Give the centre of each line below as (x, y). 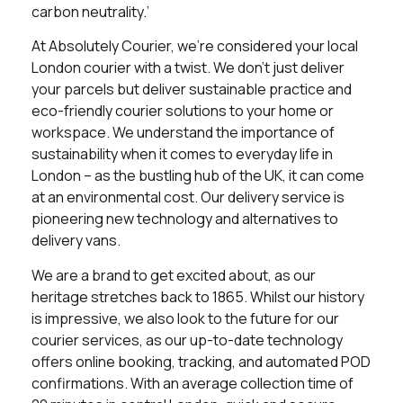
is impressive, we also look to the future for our (185, 318)
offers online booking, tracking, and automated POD (201, 361)
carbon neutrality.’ (90, 12)
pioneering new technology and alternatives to (185, 219)
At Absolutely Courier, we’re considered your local (195, 46)
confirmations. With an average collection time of (193, 383)
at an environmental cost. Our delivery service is (188, 197)
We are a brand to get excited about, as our (174, 275)
